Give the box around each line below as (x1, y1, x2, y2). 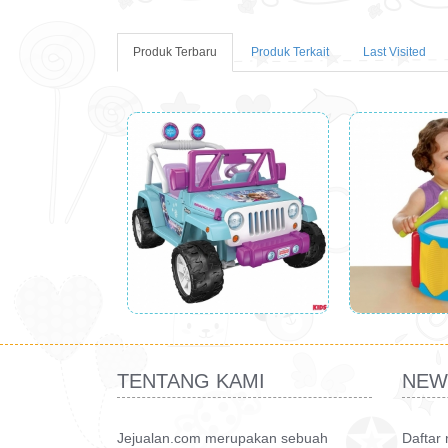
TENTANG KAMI (117, 370, 265, 392)
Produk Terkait (251, 45, 329, 59)
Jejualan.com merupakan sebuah (117, 430, 328, 446)
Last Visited (363, 45, 426, 59)
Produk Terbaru (133, 45, 217, 59)
